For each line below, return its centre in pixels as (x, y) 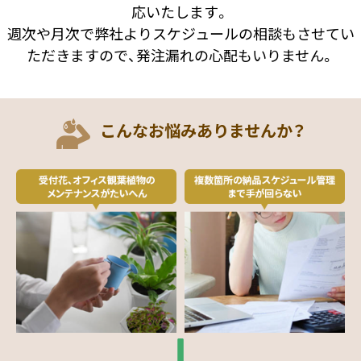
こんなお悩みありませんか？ (202, 131)
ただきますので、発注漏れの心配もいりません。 (180, 56)
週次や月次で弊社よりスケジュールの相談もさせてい (180, 34)
